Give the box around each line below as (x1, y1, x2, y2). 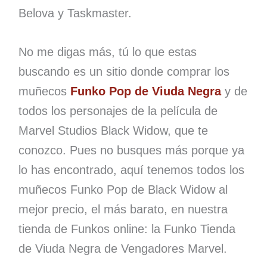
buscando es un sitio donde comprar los (18, 64, 229, 78)
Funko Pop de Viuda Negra (70, 84, 221, 98)
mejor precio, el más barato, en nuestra (18, 202, 228, 216)
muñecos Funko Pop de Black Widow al (18, 182, 228, 196)
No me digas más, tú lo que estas (18, 45, 197, 58)
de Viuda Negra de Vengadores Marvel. (18, 241, 227, 255)
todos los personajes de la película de (18, 104, 218, 117)
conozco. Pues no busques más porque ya (18, 143, 244, 157)
